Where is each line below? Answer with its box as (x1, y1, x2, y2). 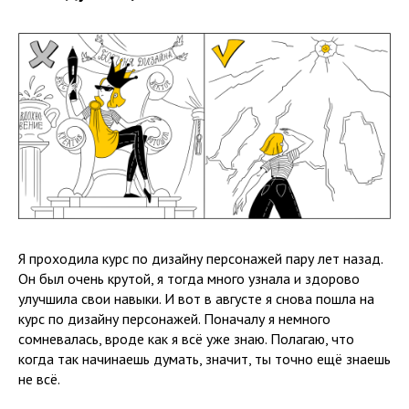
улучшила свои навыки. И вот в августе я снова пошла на (18, 289, 374, 308)
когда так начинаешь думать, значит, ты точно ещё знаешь (18, 350, 391, 368)
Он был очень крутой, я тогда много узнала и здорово (18, 269, 360, 288)
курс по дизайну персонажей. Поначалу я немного (18, 309, 330, 328)
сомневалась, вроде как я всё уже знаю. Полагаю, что (18, 330, 354, 348)
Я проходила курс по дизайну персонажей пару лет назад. (18, 249, 383, 267)
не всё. (18, 370, 63, 388)
